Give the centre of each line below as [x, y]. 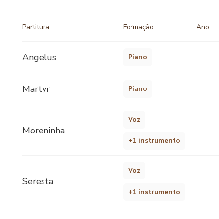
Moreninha [44, 130]
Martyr [36, 89]
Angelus [39, 57]
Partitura [36, 27]
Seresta [38, 182]
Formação [138, 27]
